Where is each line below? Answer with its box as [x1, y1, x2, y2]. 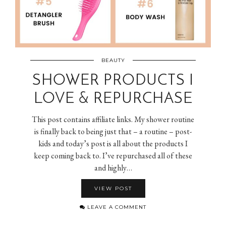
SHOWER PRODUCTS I [32, 73, 194, 89]
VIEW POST [94, 185, 132, 192]
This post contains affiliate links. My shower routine [32, 114, 194, 125]
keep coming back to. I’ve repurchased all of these [34, 150, 192, 161]
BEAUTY [101, 56, 125, 64]
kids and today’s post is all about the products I [38, 138, 188, 149]
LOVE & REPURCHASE [33, 91, 193, 107]
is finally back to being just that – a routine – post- [34, 126, 192, 137]
